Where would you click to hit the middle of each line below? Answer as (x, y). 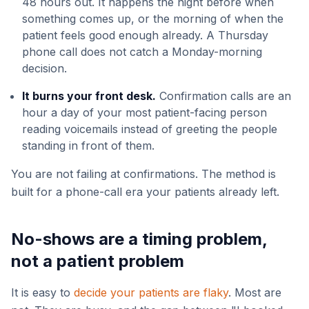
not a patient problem (98, 261)
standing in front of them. (88, 146)
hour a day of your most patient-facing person (144, 112)
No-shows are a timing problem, (139, 239)
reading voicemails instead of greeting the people (150, 129)
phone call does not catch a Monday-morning (142, 52)
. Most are (255, 292)
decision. (44, 68)
